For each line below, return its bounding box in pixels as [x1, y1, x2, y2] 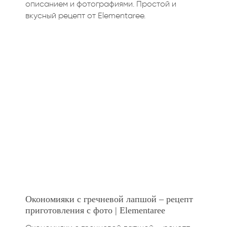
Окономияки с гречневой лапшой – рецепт [25, 194, 193, 204]
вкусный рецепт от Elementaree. [25, 10, 145, 20]
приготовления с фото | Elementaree [25, 205, 165, 215]
